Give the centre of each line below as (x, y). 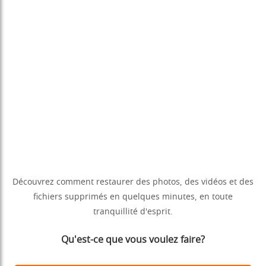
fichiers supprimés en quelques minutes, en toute (133, 197)
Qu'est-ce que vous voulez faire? (133, 240)
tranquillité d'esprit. (133, 212)
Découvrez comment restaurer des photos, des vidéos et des (133, 183)
